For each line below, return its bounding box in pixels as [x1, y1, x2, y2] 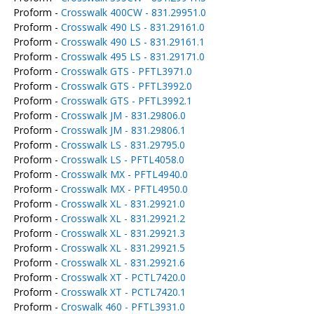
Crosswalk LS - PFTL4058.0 [60, 153, 184, 166]
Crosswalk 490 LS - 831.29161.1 [60, 35, 205, 48]
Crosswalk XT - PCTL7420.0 [60, 271, 186, 284]
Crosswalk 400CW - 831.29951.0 [60, 6, 206, 19]
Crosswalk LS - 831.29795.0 [60, 138, 185, 151]
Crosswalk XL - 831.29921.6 [60, 256, 185, 269]
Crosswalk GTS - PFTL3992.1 [60, 94, 192, 107]
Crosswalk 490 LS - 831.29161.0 [60, 20, 205, 34]
